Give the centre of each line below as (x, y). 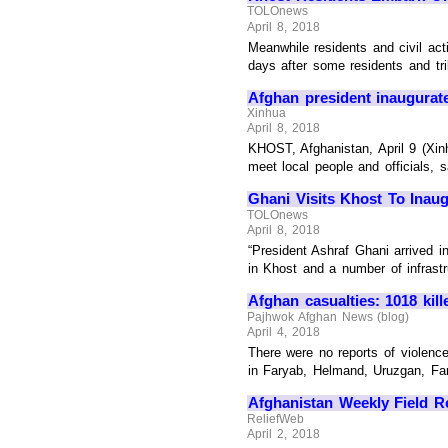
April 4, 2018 (283, 332)
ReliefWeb (276, 418)
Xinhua (267, 113)
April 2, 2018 (283, 434)
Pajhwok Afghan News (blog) (328, 316)
